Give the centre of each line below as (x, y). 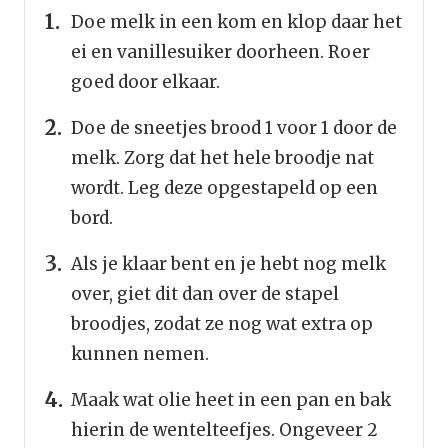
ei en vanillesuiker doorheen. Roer (220, 52)
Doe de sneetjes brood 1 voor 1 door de (234, 128)
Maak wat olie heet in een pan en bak (231, 400)
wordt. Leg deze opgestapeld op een (224, 188)
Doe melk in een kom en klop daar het (236, 22)
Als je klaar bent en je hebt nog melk (228, 264)
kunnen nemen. (140, 354)
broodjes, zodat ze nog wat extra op (222, 324)
